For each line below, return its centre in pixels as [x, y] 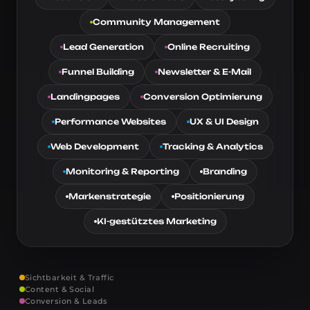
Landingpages [85, 97]
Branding [225, 171]
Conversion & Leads [66, 301]
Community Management [156, 22]
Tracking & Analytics [212, 146]
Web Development [94, 146]
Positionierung [209, 196]
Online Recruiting [209, 47]
